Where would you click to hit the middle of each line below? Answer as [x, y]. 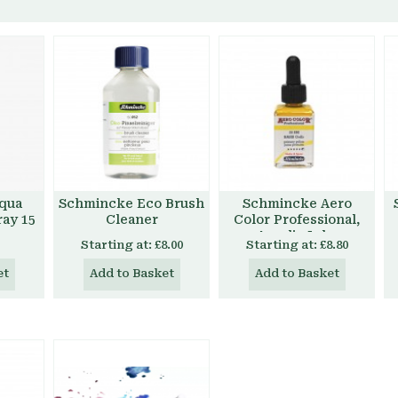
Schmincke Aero [297, 203]
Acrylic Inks [297, 235]
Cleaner [131, 219]
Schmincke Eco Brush [131, 203]
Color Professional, [297, 219]
